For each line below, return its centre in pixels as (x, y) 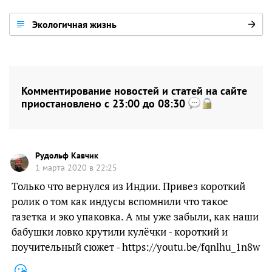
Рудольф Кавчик (67, 155)
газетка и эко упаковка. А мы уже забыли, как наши (135, 216)
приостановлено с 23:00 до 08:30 (105, 104)
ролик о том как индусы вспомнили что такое (120, 201)
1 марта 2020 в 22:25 (76, 168)
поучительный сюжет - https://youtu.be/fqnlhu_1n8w (136, 247)
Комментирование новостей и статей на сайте (134, 91)
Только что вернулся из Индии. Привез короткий (128, 186)
